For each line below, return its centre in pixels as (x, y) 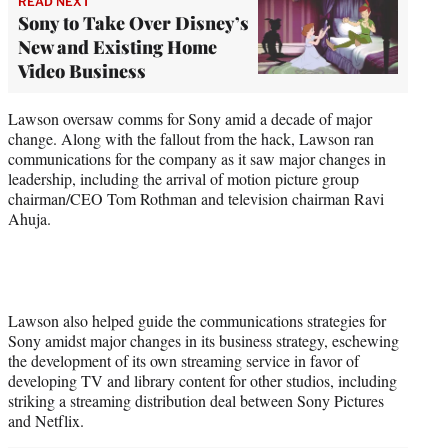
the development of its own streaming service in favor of (183, 360)
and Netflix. (46, 420)
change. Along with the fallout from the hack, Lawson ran (191, 138)
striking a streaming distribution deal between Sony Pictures (196, 400)
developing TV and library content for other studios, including (202, 380)
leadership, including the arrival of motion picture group (183, 178)
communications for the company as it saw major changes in (197, 158)
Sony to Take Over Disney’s (133, 22)
